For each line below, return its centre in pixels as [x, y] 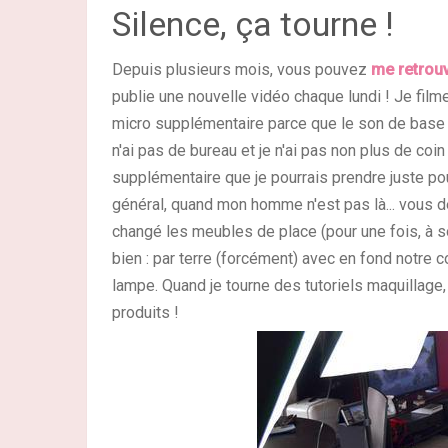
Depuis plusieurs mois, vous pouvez [239, 70]
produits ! [149, 313]
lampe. [137, 286]
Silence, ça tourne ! [253, 24]
